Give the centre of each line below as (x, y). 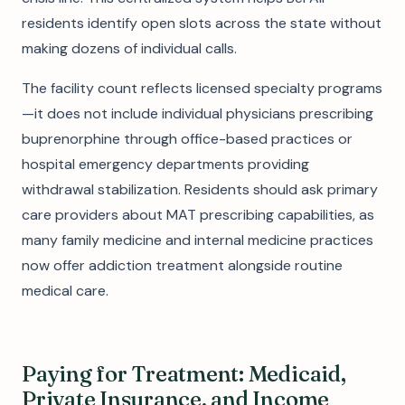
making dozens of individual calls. (129, 48)
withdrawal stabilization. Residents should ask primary (200, 189)
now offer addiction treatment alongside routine (182, 265)
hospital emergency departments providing (165, 164)
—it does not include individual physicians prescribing (198, 113)
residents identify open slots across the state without (202, 23)
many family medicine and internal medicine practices (198, 240)
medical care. (65, 291)
